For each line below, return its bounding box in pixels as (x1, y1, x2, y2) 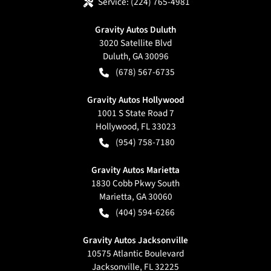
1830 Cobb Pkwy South (91, 176, 180, 190)
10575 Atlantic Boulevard (87, 246, 184, 260)
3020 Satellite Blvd (99, 36, 172, 50)
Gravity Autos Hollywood (87, 93, 184, 106)
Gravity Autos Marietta (91, 163, 180, 177)
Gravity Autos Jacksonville (83, 233, 188, 247)
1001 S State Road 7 (97, 106, 174, 120)
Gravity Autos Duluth (95, 22, 176, 36)
